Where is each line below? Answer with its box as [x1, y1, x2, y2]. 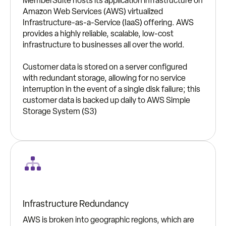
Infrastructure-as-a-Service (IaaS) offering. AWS [23, 18, 194, 28]
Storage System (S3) [23, 106, 97, 117]
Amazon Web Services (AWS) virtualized [23, 7, 163, 17]
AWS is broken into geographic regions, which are [23, 215, 194, 225]
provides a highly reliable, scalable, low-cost [23, 29, 174, 39]
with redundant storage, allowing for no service [23, 73, 186, 83]
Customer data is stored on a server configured [23, 62, 187, 72]
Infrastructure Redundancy [23, 198, 129, 210]
